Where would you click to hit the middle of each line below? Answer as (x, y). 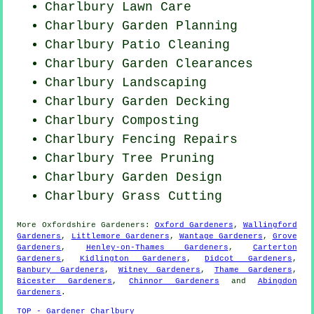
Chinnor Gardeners (174, 281)
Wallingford (270, 225)
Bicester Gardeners (65, 281)
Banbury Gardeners (61, 269)
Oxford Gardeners (194, 225)
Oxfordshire (69, 225)
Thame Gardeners (253, 269)
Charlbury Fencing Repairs (142, 139)
